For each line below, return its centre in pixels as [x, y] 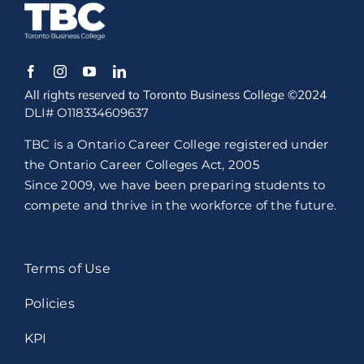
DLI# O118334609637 [86, 113]
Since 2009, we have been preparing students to [175, 185]
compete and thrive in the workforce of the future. [180, 206]
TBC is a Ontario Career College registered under [176, 145]
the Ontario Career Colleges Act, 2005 [141, 165]
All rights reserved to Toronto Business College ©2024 [175, 95]
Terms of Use [67, 269]
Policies [49, 304]
